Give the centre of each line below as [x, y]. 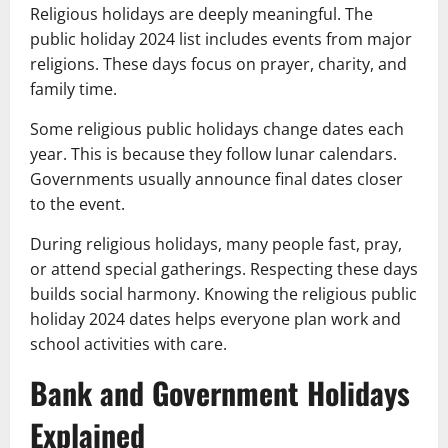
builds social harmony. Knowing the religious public [223, 293]
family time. [73, 88]
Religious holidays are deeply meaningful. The [201, 13]
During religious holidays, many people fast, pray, [216, 243]
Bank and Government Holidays [220, 392]
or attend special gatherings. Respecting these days [224, 268]
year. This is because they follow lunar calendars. [213, 153]
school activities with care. [128, 343]
